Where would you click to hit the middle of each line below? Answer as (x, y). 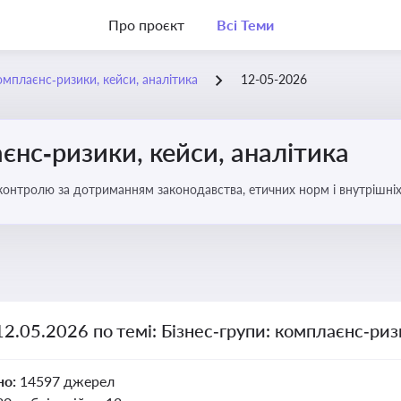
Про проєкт (146, 25)
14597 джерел (67, 381)
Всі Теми (245, 25)
